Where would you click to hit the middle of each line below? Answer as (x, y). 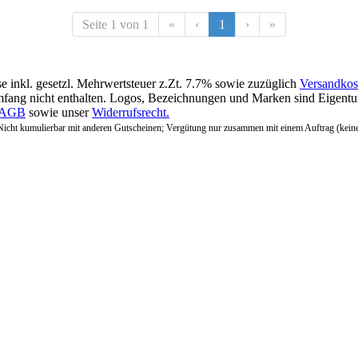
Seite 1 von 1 (115, 24)
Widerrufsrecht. (131, 112)
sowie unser (59, 112)
